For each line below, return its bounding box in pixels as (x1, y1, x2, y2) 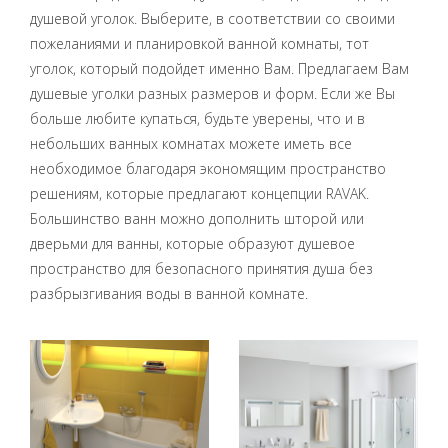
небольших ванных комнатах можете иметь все (30, 134, 352, 153)
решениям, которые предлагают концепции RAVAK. (30, 184, 369, 203)
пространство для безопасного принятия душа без (30, 259, 373, 278)
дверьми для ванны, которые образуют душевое (30, 234, 355, 253)
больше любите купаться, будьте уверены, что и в (30, 109, 365, 128)
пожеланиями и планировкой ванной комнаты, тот (30, 34, 369, 53)
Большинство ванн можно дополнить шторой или (30, 209, 364, 228)
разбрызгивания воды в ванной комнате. (30, 284, 308, 303)
